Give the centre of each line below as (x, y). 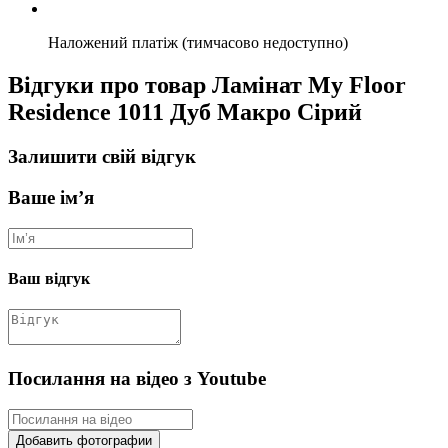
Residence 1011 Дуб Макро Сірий (185, 112)
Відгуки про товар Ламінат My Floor (207, 85)
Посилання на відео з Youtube (137, 378)
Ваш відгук (49, 278)
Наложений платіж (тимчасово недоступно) (198, 43)
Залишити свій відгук (102, 157)
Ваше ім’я (51, 197)
